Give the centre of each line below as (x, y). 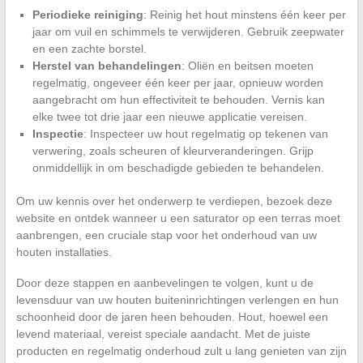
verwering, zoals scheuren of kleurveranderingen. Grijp (173, 150)
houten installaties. (64, 252)
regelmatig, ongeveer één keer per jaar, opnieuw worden (177, 82)
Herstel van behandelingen (107, 65)
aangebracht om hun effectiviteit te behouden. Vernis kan (178, 99)
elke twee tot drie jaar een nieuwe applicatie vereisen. (169, 116)
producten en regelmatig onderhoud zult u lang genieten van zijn (181, 350)
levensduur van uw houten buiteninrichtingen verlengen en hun (177, 299)
